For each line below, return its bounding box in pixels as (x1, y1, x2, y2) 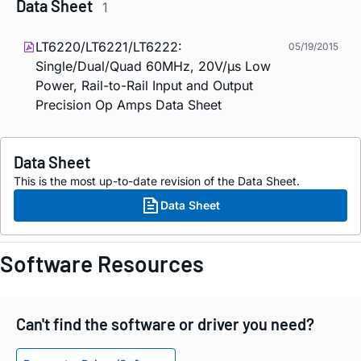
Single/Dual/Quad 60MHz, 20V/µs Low (35, 57, 271, 74)
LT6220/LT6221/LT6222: (35, 38, 182, 55)
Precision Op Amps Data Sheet (35, 96, 222, 113)
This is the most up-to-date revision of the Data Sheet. (14, 173, 300, 188)
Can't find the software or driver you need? (16, 313, 314, 334)
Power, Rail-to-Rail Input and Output (35, 77, 253, 93)
